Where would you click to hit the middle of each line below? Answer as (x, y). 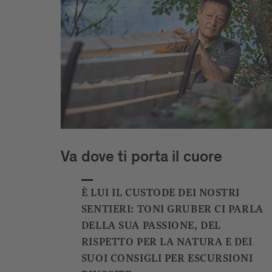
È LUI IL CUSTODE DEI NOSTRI (161, 193)
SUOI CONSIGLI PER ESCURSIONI (167, 258)
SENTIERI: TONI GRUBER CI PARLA (172, 209)
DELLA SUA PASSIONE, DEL (151, 226)
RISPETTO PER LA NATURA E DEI (167, 242)
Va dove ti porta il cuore (141, 158)
